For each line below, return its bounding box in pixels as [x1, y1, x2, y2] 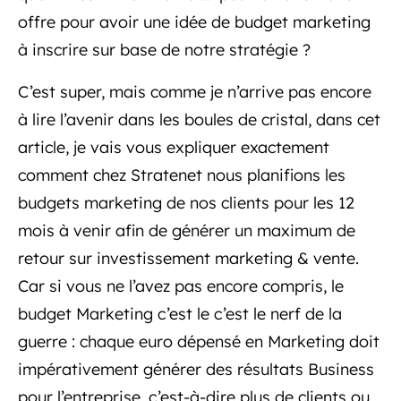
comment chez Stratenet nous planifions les [18, 165, 346, 185]
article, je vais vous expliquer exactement [18, 137, 329, 158]
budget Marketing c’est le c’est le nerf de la [18, 303, 342, 324]
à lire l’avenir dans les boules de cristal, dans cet [18, 109, 380, 130]
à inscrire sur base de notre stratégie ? [18, 39, 315, 60]
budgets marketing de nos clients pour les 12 [18, 192, 354, 213]
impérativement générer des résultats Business [18, 359, 374, 380]
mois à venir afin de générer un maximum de [18, 220, 355, 241]
